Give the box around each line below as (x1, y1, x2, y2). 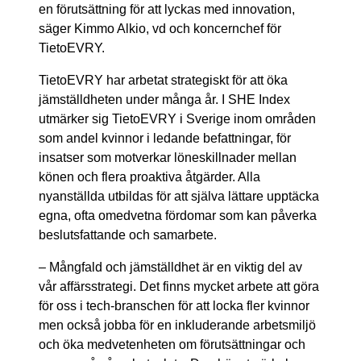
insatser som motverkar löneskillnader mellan (39, 150, 297, 164)
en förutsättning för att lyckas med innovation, (39, 2, 295, 16)
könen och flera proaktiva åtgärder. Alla (39, 169, 260, 184)
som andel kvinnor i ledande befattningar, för (39, 131, 291, 145)
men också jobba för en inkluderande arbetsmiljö (39, 317, 316, 332)
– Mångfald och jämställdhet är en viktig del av (39, 259, 302, 274)
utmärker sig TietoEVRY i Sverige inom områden (39, 111, 316, 126)
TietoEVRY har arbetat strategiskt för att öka (39, 73, 288, 87)
